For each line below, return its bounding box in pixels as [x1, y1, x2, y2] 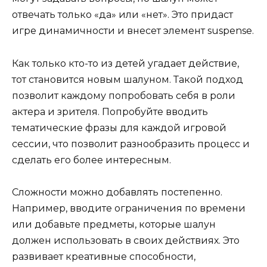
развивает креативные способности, [12, 250, 195, 262]
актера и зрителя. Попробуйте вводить [12, 105, 208, 117]
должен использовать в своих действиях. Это [12, 234, 240, 246]
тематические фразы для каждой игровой [12, 122, 226, 133]
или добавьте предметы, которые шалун [12, 218, 216, 230]
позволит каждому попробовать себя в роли [12, 89, 235, 101]
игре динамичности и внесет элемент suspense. [12, 25, 254, 37]
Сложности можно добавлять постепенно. [12, 186, 222, 198]
